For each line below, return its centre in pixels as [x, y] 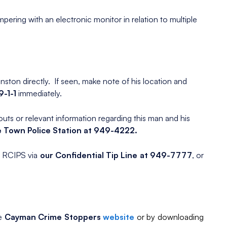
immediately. [40, 93]
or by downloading [170, 217]
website [119, 217]
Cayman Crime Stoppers [54, 217]
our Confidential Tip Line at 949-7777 [116, 155]
